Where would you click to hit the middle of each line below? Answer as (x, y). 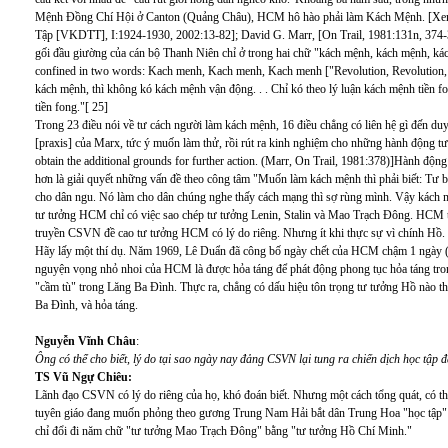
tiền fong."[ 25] (71, 107)
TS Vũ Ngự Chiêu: (83, 377)
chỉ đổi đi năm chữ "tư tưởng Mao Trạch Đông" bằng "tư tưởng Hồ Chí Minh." (223, 431)
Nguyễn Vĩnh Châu (85, 341)
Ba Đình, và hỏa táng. (86, 305)
